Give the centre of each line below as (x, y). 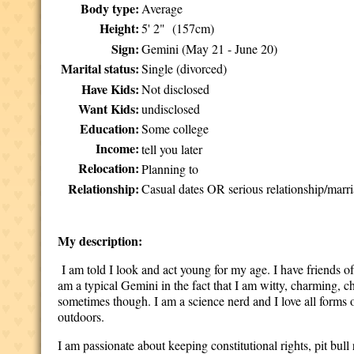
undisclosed (171, 109)
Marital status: (100, 68)
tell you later (172, 149)
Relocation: (109, 168)
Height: (120, 28)
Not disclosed (176, 89)
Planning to (170, 169)
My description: (100, 241)
